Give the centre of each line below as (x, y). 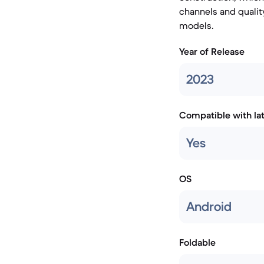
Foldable (197, 242)
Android (209, 207)
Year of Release (212, 51)
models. (196, 25)
